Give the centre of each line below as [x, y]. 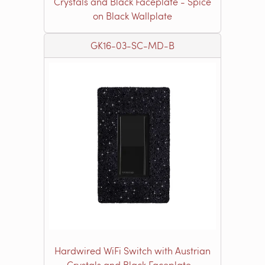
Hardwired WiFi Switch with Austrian [132, 250]
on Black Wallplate [132, 15]
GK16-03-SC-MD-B [132, 45]
